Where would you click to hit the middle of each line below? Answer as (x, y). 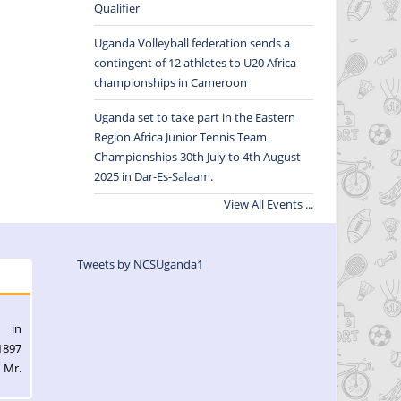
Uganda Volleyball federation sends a (192, 43)
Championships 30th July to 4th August (197, 156)
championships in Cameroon (170, 82)
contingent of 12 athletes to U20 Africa (195, 62)
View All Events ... (269, 204)
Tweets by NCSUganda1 (140, 264)
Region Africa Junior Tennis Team (180, 137)
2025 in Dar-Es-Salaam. (153, 176)
